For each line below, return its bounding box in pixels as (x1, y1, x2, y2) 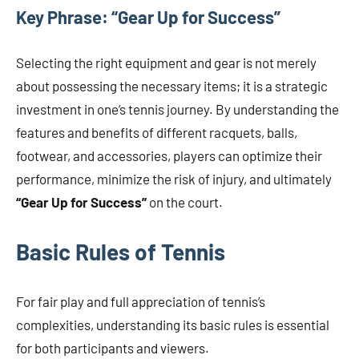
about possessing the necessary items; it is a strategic (16, 77, 328, 94)
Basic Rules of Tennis (16, 237, 225, 265)
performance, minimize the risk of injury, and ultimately (16, 170, 332, 187)
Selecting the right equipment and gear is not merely (16, 54, 317, 71)
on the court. (147, 193, 223, 210)
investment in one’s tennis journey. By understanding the (16, 100, 339, 117)
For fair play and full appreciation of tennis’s (16, 292, 265, 309)
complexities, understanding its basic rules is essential (16, 316, 329, 333)
